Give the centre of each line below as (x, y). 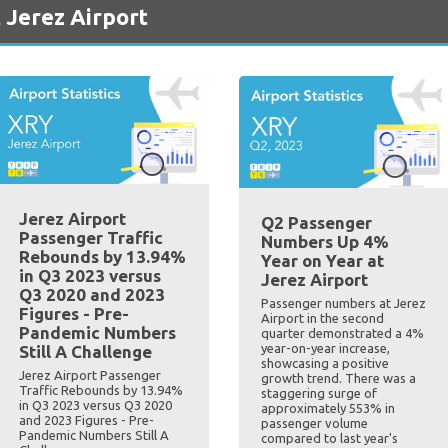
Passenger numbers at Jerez (343, 302)
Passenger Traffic (90, 238)
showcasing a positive (325, 362)
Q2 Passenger (316, 222)
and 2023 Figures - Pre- (86, 420)
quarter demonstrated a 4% (342, 332)
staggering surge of (319, 392)
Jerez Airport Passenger (89, 375)
